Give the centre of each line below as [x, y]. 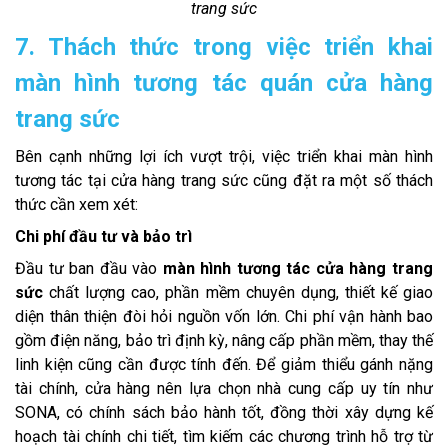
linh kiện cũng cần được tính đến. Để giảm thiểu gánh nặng [224, 365]
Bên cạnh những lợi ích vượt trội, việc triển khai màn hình [224, 157]
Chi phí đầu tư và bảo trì [103, 237]
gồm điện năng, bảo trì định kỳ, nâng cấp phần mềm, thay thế [224, 341]
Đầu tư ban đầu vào [89, 269]
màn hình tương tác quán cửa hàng [224, 83]
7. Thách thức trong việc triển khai [224, 47]
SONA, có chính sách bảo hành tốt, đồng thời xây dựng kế [224, 413]
